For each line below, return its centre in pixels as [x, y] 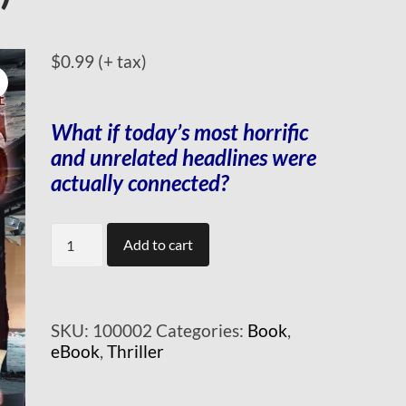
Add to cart [158, 245]
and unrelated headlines [161, 158]
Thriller [135, 352]
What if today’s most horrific [179, 133]
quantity [82, 275]
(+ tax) [122, 62]
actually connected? [139, 184]
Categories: [201, 331]
